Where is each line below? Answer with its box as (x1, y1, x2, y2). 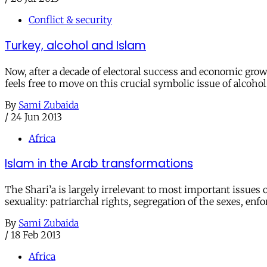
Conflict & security (29, 14, 112, 26)
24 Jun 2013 (11, 110, 62, 123)
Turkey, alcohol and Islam (5, 37, 146, 54)
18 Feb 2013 (11, 229, 61, 241)
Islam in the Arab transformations (5, 156, 193, 172)
